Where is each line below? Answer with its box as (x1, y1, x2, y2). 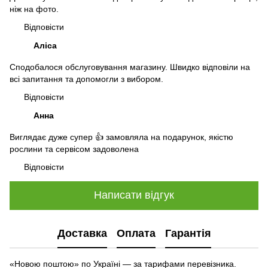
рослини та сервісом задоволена (10, 144, 139, 154)
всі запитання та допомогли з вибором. (10, 74, 163, 84)
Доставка (57, 227, 107, 240)
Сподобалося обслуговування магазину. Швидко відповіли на (10, 62, 250, 72)
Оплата (116, 227, 156, 240)
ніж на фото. (10, 4, 59, 14)
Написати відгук (94, 189, 174, 202)
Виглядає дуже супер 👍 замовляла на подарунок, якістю (10, 132, 233, 142)
